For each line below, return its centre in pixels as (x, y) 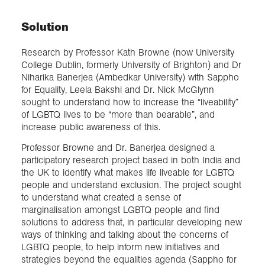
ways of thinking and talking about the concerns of (125, 235)
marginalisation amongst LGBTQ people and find (120, 210)
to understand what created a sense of (101, 198)
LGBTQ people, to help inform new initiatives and (120, 247)
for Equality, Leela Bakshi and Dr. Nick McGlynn (118, 90)
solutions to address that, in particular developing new (132, 222)
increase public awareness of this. (91, 127)
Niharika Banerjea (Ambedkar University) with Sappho (130, 77)
